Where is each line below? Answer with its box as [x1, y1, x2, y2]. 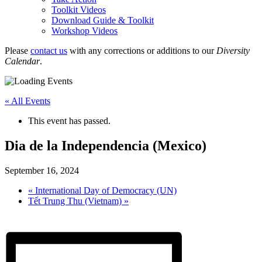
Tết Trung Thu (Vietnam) [28, 195, 124, 206]
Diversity [216, 46, 250, 56]
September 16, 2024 [5, 165, 79, 175]
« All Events [5, 96, 50, 106]
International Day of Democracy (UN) [33, 185, 177, 195]
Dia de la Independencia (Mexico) [5, 137, 206, 153]
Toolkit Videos [51, 5, 106, 15]
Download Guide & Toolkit [51, 15, 154, 25]
